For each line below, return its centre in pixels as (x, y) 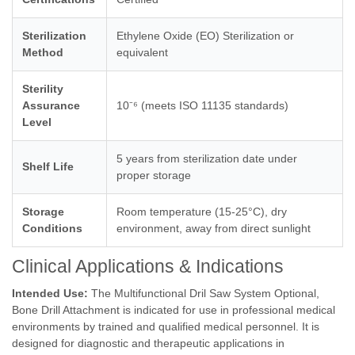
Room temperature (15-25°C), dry (202, 212)
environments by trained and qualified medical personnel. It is (166, 326)
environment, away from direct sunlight (214, 228)
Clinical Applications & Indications (148, 266)
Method (43, 52)
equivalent (142, 52)
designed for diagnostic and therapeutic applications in (148, 343)
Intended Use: (50, 293)
